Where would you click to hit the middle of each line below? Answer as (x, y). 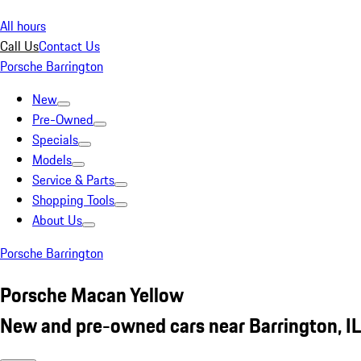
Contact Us (69, 46)
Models (52, 160)
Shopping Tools (73, 200)
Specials (55, 139)
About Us (57, 220)
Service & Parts (73, 180)
